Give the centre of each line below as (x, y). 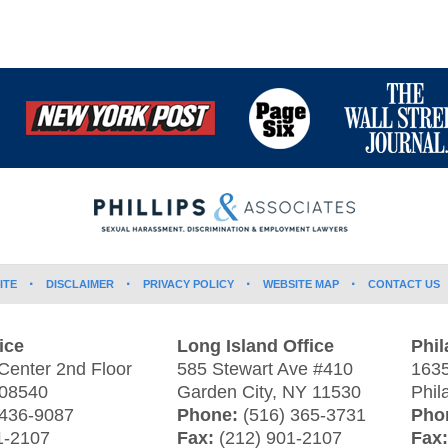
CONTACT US (404, 283)
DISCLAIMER (80, 283)
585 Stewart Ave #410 (265, 368)
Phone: (210, 414)
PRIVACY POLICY (188, 283)
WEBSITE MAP (301, 283)
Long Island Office (255, 345)
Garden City (224, 391)
